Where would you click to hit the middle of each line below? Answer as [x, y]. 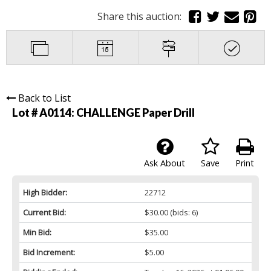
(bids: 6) [183, 213]
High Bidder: [45, 193]
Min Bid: [37, 233]
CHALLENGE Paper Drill [135, 113]
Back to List [44, 98]
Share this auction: [142, 17]
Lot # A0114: [44, 113]
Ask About [165, 163]
